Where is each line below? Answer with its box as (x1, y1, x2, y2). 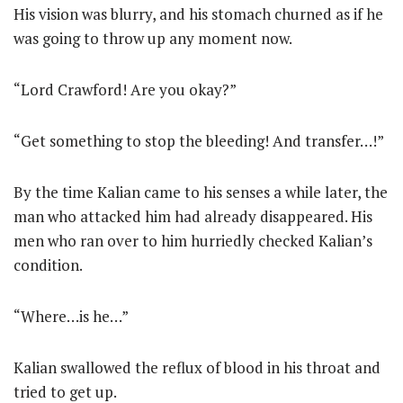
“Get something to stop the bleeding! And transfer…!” (13, 130, 384, 151)
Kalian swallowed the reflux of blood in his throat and (13, 357, 381, 378)
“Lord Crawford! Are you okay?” (13, 79, 237, 100)
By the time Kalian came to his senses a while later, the (13, 182, 388, 202)
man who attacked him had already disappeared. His (13, 206, 372, 227)
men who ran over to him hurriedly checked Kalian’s (13, 230, 372, 251)
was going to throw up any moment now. (13, 28, 292, 49)
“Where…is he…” (13, 306, 129, 327)
